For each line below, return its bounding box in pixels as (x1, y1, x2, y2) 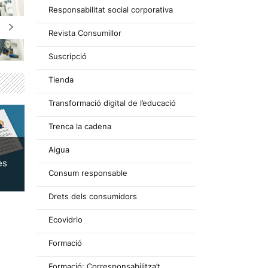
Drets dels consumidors (48, 191, 137, 201)
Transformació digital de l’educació (48, 98, 176, 108)
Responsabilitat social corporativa (48, 5, 173, 14)
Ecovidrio (48, 215, 83, 224)
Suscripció (48, 51, 87, 61)
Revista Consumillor (48, 28, 121, 38)
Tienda (48, 75, 74, 84)
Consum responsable (48, 168, 127, 178)
